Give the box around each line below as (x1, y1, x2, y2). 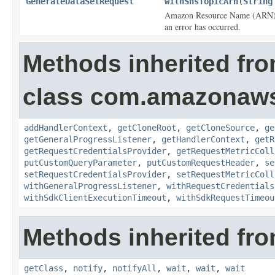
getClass (24, 263, 63, 273)
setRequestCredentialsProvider (24, 169, 166, 179)
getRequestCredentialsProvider (24, 146, 166, 156)
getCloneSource (186, 123, 255, 133)
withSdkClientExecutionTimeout (24, 193, 166, 203)
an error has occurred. (165, 21, 241, 33)
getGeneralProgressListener (24, 134, 152, 144)
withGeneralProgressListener (24, 181, 157, 191)
